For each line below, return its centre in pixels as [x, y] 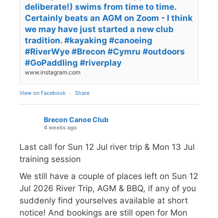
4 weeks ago [60, 127]
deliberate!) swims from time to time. [100, 7]
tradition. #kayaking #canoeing [89, 40]
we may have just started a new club [99, 29]
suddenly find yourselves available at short [104, 200]
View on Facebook [43, 93]
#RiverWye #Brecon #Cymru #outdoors [105, 51]
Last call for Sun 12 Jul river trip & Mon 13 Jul [107, 147]
